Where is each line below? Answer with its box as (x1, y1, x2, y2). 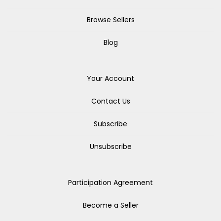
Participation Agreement (68, 178, 153, 187)
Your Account (87, 74, 134, 83)
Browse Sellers (86, 15, 135, 25)
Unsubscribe (89, 142, 132, 151)
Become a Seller (82, 200, 139, 210)
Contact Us (91, 96, 130, 106)
